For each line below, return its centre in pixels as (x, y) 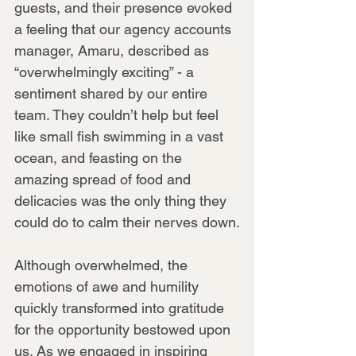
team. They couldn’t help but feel (118, 114)
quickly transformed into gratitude (121, 308)
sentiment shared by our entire (113, 93)
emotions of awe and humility (108, 286)
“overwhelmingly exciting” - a (106, 72)
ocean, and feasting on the (100, 157)
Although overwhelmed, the (103, 265)
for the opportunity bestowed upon (124, 329)
